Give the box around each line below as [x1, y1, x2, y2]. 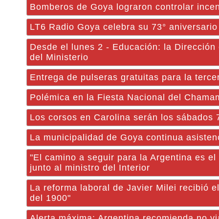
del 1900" [30, 193, 71, 203]
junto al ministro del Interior [30, 163, 150, 173]
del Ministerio [30, 52, 88, 62]
